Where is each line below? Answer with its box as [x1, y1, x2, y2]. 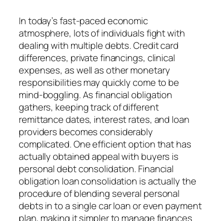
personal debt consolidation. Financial [19, 162, 174, 175]
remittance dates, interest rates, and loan [19, 112, 189, 126]
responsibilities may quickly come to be [19, 75, 180, 89]
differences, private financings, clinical [19, 51, 175, 64]
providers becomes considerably [19, 125, 153, 138]
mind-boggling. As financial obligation [19, 88, 173, 101]
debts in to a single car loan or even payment [19, 199, 202, 212]
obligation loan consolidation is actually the [19, 174, 196, 187]
